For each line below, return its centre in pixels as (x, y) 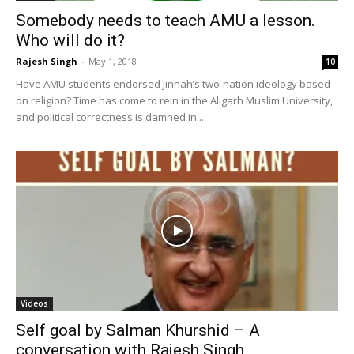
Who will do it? (70, 41)
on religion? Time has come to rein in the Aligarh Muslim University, (174, 101)
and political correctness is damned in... (110, 117)
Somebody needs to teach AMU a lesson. (166, 21)
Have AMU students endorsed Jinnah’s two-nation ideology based (173, 84)
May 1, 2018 (113, 62)
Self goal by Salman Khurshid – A (138, 330)
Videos (34, 303)
